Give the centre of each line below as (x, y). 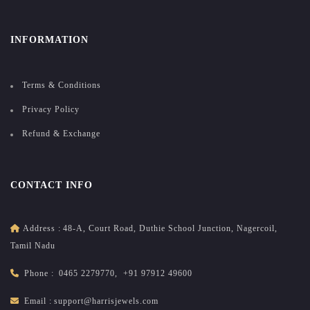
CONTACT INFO (52, 185)
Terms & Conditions (62, 85)
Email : (38, 301)
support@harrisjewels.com (106, 301)
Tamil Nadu (33, 246)
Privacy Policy (51, 110)
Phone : (39, 274)
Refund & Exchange (61, 134)
